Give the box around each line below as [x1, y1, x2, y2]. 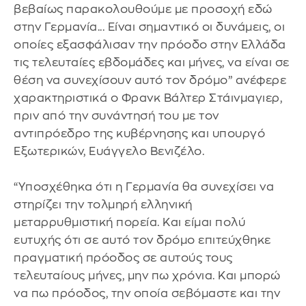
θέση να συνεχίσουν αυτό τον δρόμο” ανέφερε [14, 74, 286, 86]
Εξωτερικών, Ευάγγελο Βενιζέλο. [14, 145, 204, 157]
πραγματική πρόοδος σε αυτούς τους [14, 252, 233, 264]
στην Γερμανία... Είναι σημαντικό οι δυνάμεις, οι [14, 21, 285, 33]
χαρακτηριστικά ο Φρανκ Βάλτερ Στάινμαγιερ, [14, 92, 282, 104]
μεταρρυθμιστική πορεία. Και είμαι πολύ [14, 217, 245, 228]
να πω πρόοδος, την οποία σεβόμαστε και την [14, 288, 280, 299]
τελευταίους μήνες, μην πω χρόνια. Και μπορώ [14, 270, 281, 281]
